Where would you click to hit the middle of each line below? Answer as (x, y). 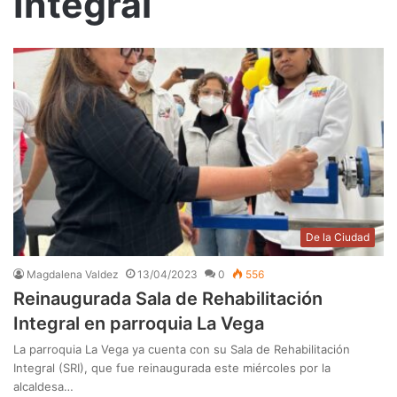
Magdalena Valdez (73, 275)
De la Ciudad (338, 237)
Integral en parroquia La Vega (139, 324)
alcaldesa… (43, 387)
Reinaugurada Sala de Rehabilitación (168, 299)
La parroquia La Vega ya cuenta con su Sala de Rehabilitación (182, 350)
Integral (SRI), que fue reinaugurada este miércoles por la (172, 368)
